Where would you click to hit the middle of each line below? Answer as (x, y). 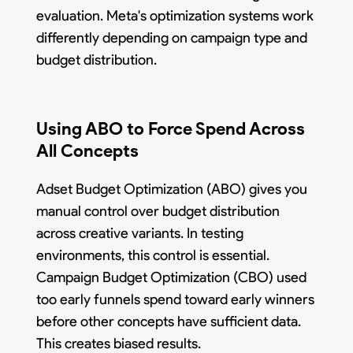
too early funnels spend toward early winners (176, 299)
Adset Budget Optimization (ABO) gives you (172, 189)
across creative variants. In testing (140, 233)
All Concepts (88, 150)
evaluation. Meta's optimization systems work (175, 15)
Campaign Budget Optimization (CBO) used (172, 277)
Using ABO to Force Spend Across (171, 128)
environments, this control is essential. (153, 255)
